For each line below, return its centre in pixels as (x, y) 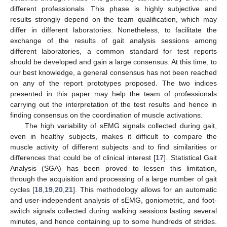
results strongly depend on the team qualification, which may (113, 19)
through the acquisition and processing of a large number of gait (113, 179)
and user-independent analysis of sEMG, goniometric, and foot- (113, 200)
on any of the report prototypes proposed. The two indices (113, 83)
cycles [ (23, 189)
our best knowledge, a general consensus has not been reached (113, 72)
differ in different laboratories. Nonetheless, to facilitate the (113, 30)
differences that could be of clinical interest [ (83, 157)
